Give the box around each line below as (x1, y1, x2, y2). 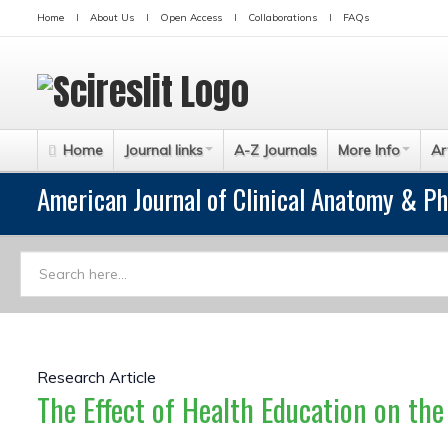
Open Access (160, 11, 222, 24)
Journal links (124, 141, 203, 159)
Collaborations (248, 11, 317, 24)
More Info (338, 141, 400, 159)
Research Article (37, 367, 156, 387)
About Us (90, 11, 134, 24)
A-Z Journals (234, 141, 317, 159)
